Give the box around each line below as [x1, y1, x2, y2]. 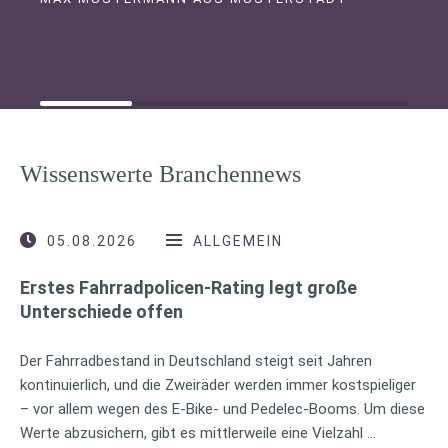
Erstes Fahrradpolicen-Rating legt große [20, 276, 357, 298]
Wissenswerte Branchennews [20, 160, 301, 187]
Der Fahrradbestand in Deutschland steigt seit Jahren [20, 351, 372, 370]
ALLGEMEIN [193, 232, 283, 249]
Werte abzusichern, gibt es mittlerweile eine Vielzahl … [20, 423, 376, 442]
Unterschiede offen [20, 300, 183, 322]
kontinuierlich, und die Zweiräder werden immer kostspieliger [20, 375, 416, 394]
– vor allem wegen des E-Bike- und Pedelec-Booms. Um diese [20, 399, 425, 418]
